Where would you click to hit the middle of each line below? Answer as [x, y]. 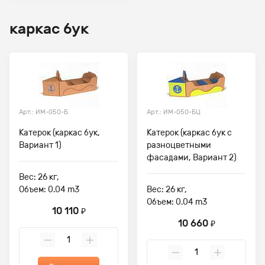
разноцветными [179, 145]
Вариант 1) [40, 145]
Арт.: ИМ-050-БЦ [174, 112]
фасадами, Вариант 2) [192, 158]
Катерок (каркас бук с [189, 133]
